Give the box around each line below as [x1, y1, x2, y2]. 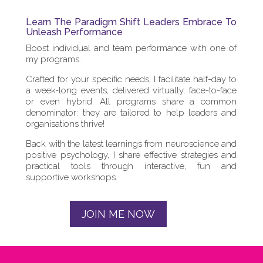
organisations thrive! [26, 119, 105, 130]
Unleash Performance [26, 26, 123, 38]
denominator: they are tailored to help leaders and [26, 107, 237, 119]
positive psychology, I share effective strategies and [26, 150, 237, 161]
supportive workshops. [26, 172, 118, 183]
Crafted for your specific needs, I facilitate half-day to [26, 74, 237, 85]
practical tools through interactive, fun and [26, 161, 237, 172]
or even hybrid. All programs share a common [26, 96, 237, 107]
